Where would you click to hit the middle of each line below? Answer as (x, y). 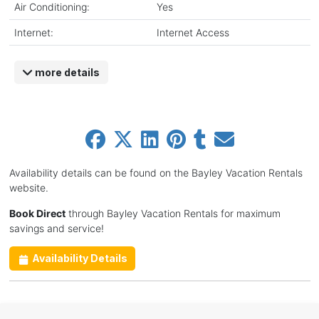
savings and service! (56, 229)
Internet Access (193, 32)
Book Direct (37, 214)
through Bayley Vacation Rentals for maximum (173, 214)
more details (66, 72)
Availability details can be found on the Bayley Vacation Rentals (156, 173)
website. (28, 188)
